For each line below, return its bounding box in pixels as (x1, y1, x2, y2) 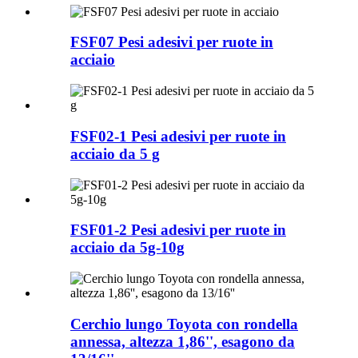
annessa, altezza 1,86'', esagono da (70, 332, 295, 350)
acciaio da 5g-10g (70, 239, 185, 257)
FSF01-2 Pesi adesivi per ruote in (70, 221, 286, 239)
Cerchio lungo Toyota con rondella (70, 315, 298, 332)
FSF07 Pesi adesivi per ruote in (70, 34, 273, 51)
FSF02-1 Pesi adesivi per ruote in (70, 127, 286, 145)
